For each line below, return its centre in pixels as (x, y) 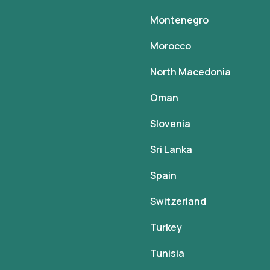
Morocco (171, 46)
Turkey (166, 227)
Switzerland (178, 201)
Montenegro (179, 20)
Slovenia (170, 124)
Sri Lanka (171, 149)
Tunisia (167, 253)
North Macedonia (190, 72)
